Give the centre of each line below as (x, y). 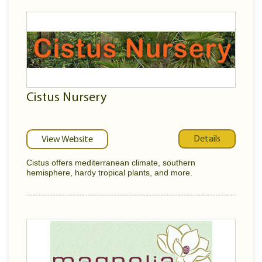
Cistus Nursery (66, 98)
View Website (67, 140)
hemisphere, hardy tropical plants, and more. (109, 173)
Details (207, 139)
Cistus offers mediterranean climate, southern (111, 163)
